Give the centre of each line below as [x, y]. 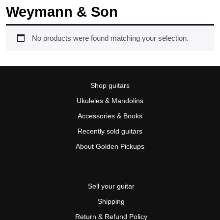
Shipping [111, 201]
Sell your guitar [111, 186]
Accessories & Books [110, 116]
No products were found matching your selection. [110, 38]
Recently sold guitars [110, 131]
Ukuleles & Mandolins [110, 101]
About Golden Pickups [110, 146]
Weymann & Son [62, 12]
